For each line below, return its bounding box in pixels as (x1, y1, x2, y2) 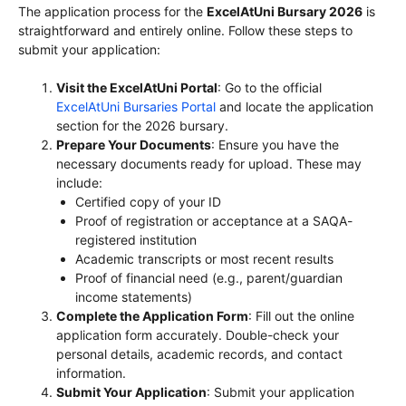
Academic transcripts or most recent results (75, 251, 333, 267)
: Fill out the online (248, 308, 354, 324)
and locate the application (216, 99, 373, 115)
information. (56, 365, 126, 382)
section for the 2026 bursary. (56, 118, 228, 134)
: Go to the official (217, 80, 322, 96)
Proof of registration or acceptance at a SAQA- (75, 213, 353, 229)
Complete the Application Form (56, 308, 248, 324)
